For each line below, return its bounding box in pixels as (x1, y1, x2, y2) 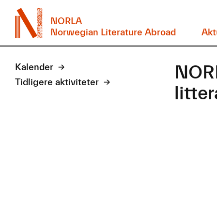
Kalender (15, 62, 54, 73)
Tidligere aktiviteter (15, 77, 99, 88)
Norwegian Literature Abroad (50, 27, 176, 38)
